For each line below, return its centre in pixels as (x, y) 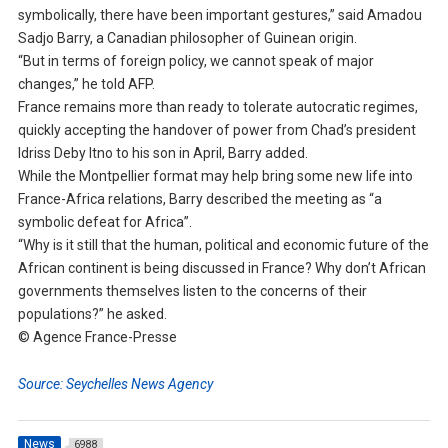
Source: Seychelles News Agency (115, 384)
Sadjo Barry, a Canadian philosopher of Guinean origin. (187, 38)
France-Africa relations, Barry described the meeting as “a (199, 199)
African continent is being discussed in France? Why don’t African (221, 268)
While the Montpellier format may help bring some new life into (215, 176)
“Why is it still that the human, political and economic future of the (223, 245)
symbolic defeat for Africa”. (104, 222)
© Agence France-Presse (97, 337)
